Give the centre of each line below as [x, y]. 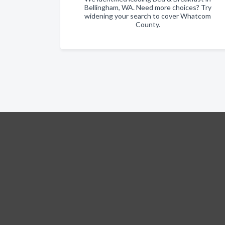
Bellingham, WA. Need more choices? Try [148, 7]
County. [148, 24]
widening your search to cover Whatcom [148, 16]
